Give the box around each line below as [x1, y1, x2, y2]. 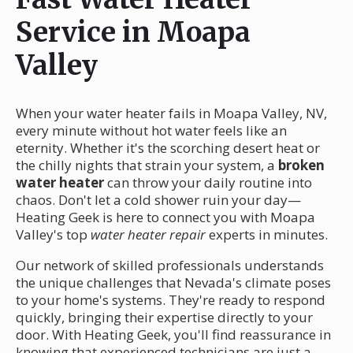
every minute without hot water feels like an [16, 121, 287, 139]
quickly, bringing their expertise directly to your [16, 307, 313, 326]
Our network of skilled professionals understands [16, 255, 324, 274]
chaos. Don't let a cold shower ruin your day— [16, 190, 301, 209]
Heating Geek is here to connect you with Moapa [16, 207, 315, 226]
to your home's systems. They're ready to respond [16, 290, 325, 309]
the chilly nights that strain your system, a [16, 155, 278, 174]
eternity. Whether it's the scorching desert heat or [16, 138, 320, 157]
